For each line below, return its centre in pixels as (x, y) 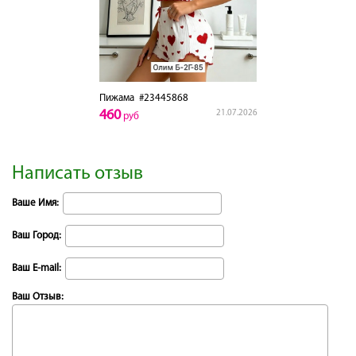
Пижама (116, 98)
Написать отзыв (77, 174)
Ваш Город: (37, 235)
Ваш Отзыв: (38, 296)
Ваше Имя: (35, 203)
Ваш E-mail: (37, 268)
